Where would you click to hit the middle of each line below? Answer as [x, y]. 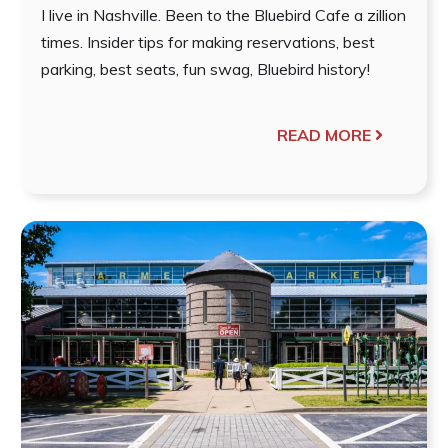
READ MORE [324, 134]
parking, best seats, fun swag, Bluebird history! [205, 68]
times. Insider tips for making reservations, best [207, 41]
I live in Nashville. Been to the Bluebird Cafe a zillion [223, 14]
